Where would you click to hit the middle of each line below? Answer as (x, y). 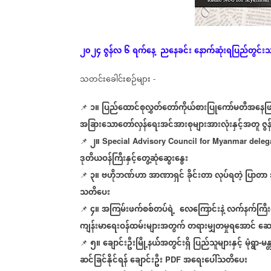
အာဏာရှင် (167, 176)
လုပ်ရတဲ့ (229, 176)
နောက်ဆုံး (210, 51)
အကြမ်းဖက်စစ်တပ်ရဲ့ (138, 210)
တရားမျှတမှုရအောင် (222, 227)
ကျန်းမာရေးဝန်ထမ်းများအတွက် (132, 227)
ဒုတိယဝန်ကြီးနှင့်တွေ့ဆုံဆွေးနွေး (134, 159)
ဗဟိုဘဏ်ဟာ (124, 176)
